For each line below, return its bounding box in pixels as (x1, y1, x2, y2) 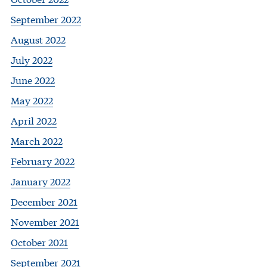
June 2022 (11, 73, 55, 87)
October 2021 (11, 235, 68, 249)
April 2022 (11, 113, 57, 128)
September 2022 (11, 12, 81, 26)
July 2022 (11, 52, 52, 67)
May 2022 (11, 93, 53, 107)
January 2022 (11, 174, 70, 188)
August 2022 (11, 32, 66, 46)
